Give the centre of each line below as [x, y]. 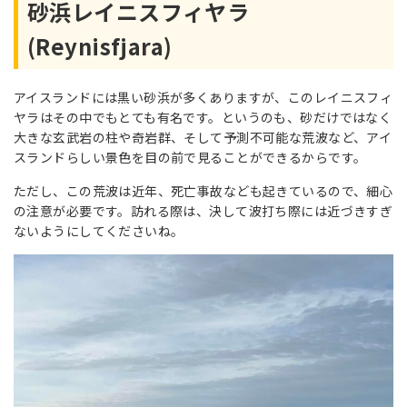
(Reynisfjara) [100, 45]
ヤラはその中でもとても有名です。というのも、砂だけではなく [203, 117]
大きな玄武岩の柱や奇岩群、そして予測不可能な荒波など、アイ [203, 137]
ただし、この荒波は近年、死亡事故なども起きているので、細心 [203, 190]
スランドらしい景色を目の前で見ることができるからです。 [190, 157]
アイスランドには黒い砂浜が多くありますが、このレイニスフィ [203, 97]
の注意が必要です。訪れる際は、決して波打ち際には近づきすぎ [203, 210]
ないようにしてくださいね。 [99, 230]
